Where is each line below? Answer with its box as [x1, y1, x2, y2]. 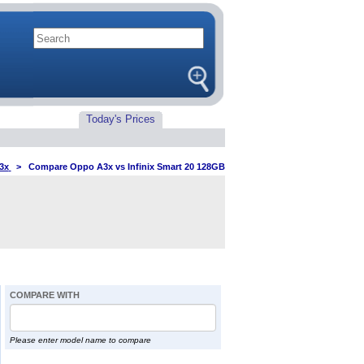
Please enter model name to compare [9, 336, 151, 344]
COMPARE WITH [9, 290, 80, 300]
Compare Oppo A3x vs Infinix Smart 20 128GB [28, 162, 225, 171]
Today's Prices [86, 113, 155, 125]
